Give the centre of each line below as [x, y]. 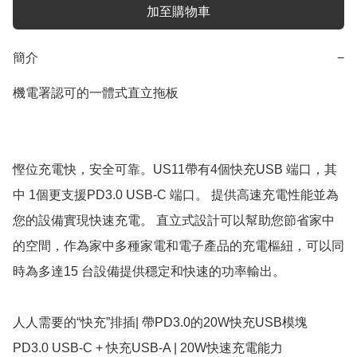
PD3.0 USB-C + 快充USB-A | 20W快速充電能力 [148, 348]
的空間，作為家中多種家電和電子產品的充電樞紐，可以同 [178, 246]
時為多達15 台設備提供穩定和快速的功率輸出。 [149, 272]
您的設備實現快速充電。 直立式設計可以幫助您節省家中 [174, 221]
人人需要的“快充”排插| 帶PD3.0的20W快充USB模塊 [160, 323]
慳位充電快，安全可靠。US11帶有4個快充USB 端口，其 [175, 170]
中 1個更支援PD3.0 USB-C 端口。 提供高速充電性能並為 [176, 195]
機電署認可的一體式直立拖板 [96, 93]
